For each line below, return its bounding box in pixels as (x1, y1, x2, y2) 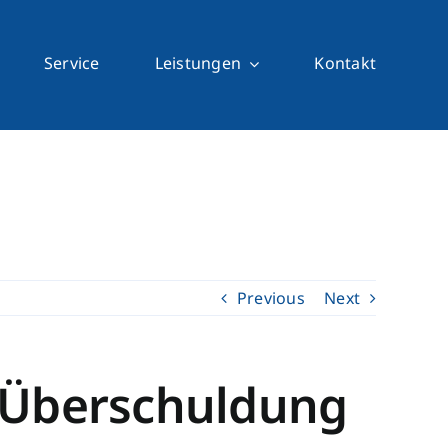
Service (44, 52, 100, 74)
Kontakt (314, 52, 377, 74)
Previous (236, 287, 305, 309)
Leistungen (154, 52, 242, 74)
